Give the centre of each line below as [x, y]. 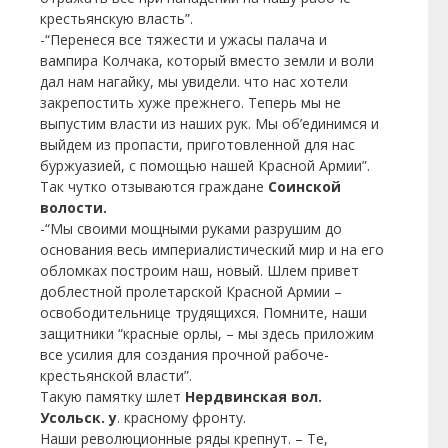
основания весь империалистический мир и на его [212, 249]
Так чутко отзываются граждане [154, 186]
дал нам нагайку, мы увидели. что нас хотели [194, 81]
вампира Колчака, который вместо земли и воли [207, 60]
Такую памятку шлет [110, 396]
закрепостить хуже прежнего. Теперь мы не [190, 102]
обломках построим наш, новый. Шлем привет [199, 270]
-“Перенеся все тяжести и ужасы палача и [183, 39]
